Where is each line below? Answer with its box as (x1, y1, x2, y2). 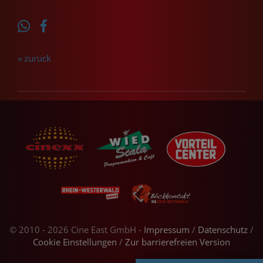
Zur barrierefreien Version (125, 235, 230, 248)
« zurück (18, 52, 51, 64)
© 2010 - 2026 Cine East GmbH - (9, 223, 144, 235)
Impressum (144, 223, 190, 235)
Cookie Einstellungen (33, 235, 117, 248)
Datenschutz (198, 223, 248, 235)
